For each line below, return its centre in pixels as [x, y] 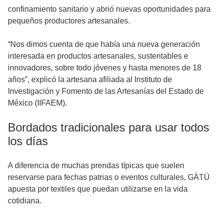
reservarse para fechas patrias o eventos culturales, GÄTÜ [109, 177]
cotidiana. [25, 200]
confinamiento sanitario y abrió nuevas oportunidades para [109, 9]
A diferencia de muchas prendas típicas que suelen [96, 165]
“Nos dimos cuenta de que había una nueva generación [104, 44]
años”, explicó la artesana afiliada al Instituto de [90, 79]
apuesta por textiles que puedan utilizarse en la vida [98, 189]
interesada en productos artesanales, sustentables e [98, 56]
